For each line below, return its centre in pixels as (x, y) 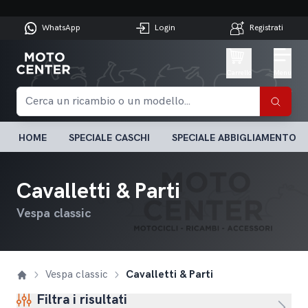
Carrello (239, 73)
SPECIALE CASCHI (110, 137)
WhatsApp (62, 28)
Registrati (267, 28)
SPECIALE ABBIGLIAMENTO (234, 137)
